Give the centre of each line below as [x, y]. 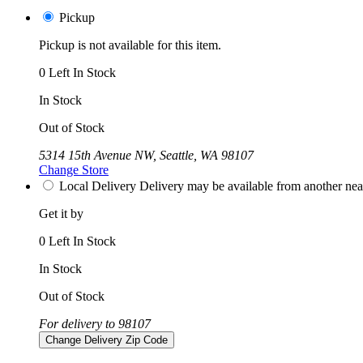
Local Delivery [98, 186]
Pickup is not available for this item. [130, 45]
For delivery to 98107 [95, 324]
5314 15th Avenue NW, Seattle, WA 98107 [146, 155]
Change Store [74, 170]
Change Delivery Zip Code [107, 340]
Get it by [61, 214]
